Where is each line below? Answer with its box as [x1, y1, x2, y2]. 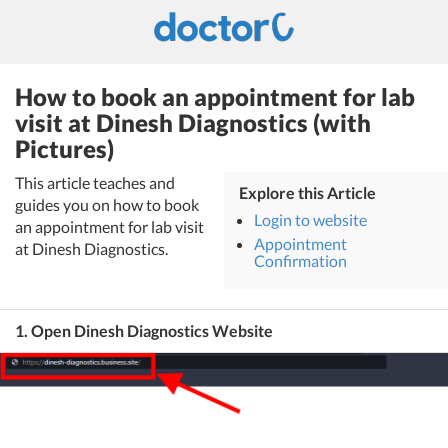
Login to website [254, 210, 367, 229]
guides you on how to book [15, 195, 199, 214]
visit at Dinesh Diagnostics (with [15, 108, 371, 137]
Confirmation [254, 251, 347, 270]
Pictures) [15, 134, 114, 163]
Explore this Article [239, 183, 376, 202]
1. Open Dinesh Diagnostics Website [15, 321, 273, 340]
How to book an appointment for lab [15, 82, 415, 111]
